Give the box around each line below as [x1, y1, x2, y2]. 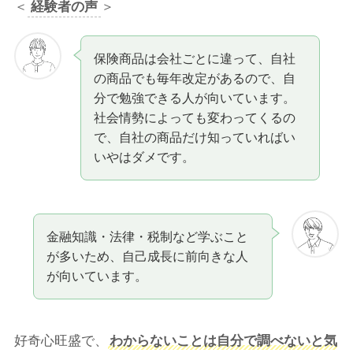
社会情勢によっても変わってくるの [94, 110, 296, 124]
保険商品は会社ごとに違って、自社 [94, 50, 296, 65]
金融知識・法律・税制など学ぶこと [46, 229, 249, 244]
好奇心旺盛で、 [13, 333, 108, 349]
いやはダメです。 [94, 149, 195, 164]
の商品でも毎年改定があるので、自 [94, 70, 296, 85]
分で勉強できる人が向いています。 [94, 90, 296, 105]
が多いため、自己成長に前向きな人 [46, 249, 249, 264]
